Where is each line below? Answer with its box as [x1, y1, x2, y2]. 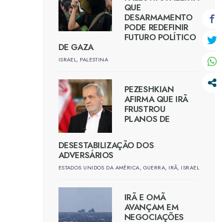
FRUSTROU [124, 103, 166, 115]
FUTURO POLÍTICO [124, 31, 196, 43]
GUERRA [143, 164, 166, 172]
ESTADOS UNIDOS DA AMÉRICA [58, 164, 140, 172]
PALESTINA [80, 55, 109, 63]
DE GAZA [58, 41, 94, 53]
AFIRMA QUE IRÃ [124, 93, 188, 105]
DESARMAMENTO [124, 11, 193, 23]
